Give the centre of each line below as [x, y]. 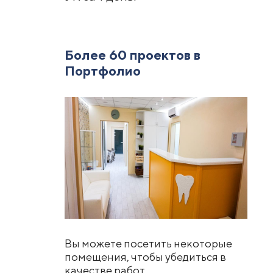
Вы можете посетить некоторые [148, 243]
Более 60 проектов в [132, 55]
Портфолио [102, 71]
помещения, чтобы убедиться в [145, 257]
